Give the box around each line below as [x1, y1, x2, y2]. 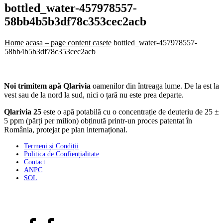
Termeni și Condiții [24, 142, 79, 150]
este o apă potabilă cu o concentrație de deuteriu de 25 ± [41, 107, 219, 116]
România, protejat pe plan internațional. [4, 125, 127, 134]
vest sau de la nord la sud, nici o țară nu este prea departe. [4, 90, 184, 99]
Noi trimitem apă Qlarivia [4, 81, 91, 90]
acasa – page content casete [26, 38, 111, 47]
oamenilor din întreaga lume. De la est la [91, 81, 219, 90]
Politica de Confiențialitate [24, 150, 99, 158]
